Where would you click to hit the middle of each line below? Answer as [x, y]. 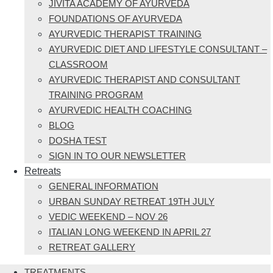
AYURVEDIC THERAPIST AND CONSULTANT [144, 80]
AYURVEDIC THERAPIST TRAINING [125, 34]
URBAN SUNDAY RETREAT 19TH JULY [132, 201]
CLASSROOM [78, 64]
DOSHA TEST [78, 140]
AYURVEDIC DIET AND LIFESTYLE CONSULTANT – [158, 49]
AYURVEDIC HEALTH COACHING [120, 110]
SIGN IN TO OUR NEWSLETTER [117, 156]
